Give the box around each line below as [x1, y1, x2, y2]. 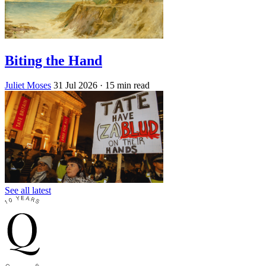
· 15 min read [100, 80, 150, 91]
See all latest [5, 185, 51, 196]
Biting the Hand [5, 52, 102, 68]
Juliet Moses [5, 80, 51, 91]
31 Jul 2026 [53, 80, 97, 91]
